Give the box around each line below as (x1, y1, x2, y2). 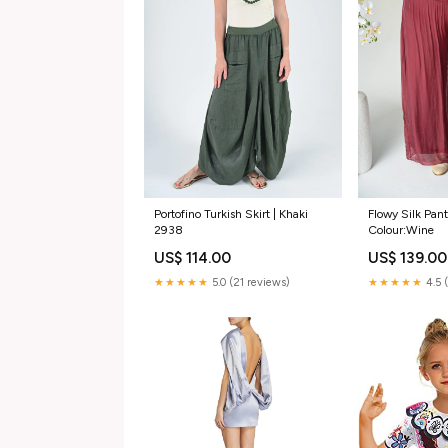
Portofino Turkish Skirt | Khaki (154, 206, 308, 221)
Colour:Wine (368, 222, 435, 237)
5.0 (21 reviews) (209, 275, 290, 289)
